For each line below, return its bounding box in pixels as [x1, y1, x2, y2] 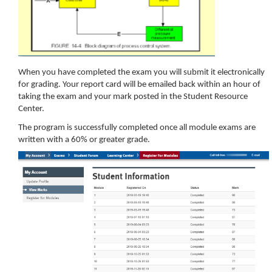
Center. [18, 104, 44, 114]
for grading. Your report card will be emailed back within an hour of [18, 80, 260, 89]
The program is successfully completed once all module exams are [18, 123, 256, 132]
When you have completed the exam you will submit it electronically [18, 68, 265, 77]
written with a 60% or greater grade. [18, 135, 150, 144]
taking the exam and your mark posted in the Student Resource [18, 92, 248, 101]
